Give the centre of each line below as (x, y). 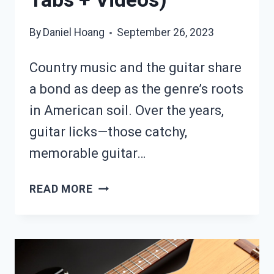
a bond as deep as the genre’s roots (136, 89)
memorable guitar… (87, 154)
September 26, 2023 (166, 33)
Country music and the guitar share (135, 68)
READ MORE (61, 189)
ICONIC (112, 209)
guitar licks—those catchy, (108, 132)
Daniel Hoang (74, 33)
